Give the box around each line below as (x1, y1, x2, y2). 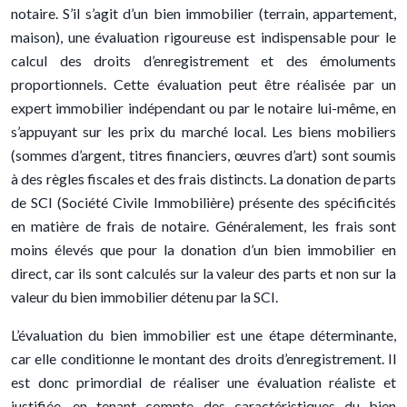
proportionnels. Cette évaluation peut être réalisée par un (11, 75, 396, 93)
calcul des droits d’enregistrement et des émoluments (11, 52, 396, 69)
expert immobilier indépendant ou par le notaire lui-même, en (11, 99, 396, 116)
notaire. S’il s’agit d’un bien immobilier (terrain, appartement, (11, 5, 396, 22)
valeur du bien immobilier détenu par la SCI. (11, 288, 278, 305)
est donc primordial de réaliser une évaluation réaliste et (11, 373, 396, 391)
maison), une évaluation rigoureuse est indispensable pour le (11, 28, 396, 45)
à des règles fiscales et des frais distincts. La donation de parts (11, 170, 396, 187)
